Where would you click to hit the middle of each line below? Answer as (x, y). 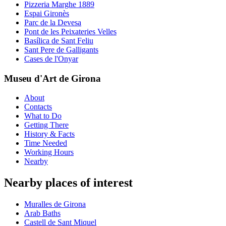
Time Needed (46, 143)
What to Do (43, 116)
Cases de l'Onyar (51, 59)
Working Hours (49, 152)
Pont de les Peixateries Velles (70, 31)
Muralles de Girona (55, 204)
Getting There (46, 125)
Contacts (38, 107)
